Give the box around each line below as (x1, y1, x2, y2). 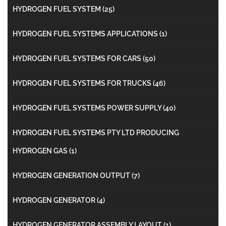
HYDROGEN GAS (13, 146, 69, 155)
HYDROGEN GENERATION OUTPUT (13, 171, 132, 180)
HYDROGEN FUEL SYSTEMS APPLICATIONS (13, 29, 159, 38)
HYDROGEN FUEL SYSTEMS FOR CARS (13, 54, 143, 63)
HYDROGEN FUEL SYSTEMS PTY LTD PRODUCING (13, 128, 179, 137)
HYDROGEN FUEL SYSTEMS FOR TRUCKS (13, 79, 153, 87)
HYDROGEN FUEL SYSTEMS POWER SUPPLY (13, 103, 163, 112)
